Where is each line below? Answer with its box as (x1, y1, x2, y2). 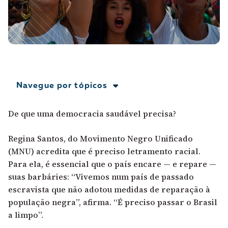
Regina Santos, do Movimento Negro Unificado (8, 133, 193, 145)
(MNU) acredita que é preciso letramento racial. (8, 146, 201, 157)
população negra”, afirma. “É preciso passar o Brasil (8, 196, 217, 208)
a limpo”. (8, 209, 43, 221)
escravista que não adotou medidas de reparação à (8, 184, 210, 195)
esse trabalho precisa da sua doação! (24, 28, 163, 37)
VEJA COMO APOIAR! (38, 47, 107, 54)
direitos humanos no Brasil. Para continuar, (24, 16, 185, 24)
